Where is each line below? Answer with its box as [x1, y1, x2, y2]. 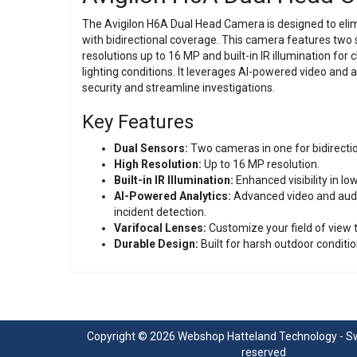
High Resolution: [114, 157, 202, 171]
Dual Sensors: [114, 141, 188, 155]
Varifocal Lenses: [114, 221, 206, 234]
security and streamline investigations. [82, 80, 275, 94]
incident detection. [114, 205, 206, 218]
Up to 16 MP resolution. [202, 157, 320, 171]
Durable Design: [114, 237, 198, 250]
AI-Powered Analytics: [114, 189, 231, 202]
